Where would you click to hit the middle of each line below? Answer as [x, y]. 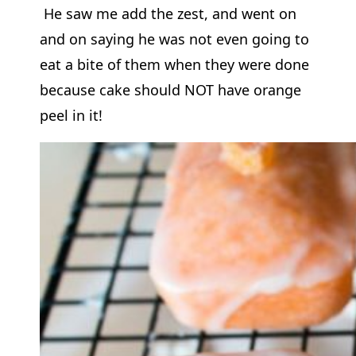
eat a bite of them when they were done [174, 64]
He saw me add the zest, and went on [168, 13]
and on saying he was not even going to [174, 39]
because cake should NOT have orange [170, 89]
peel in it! [71, 115]
